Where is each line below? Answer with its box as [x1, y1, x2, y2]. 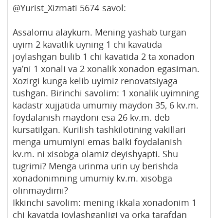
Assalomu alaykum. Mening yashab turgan [13, 26, 186, 38]
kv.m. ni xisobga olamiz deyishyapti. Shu [13, 147, 178, 160]
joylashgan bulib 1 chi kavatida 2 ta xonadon [13, 50, 195, 62]
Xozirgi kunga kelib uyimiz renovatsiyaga [13, 74, 178, 87]
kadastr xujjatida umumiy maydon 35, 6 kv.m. [13, 99, 199, 111]
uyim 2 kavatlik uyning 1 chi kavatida [13, 38, 162, 50]
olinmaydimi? [13, 184, 68, 196]
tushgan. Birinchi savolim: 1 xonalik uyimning [13, 87, 199, 99]
